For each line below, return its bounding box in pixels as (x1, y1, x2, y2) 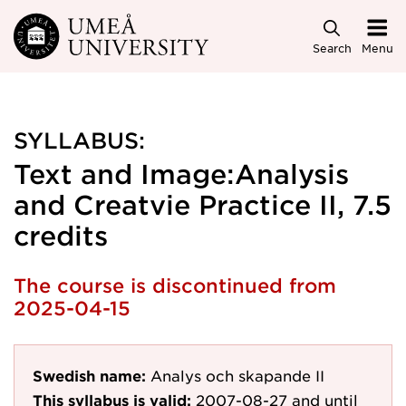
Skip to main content (3, 18, 184, 39)
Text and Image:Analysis (14, 159, 349, 188)
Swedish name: (33, 366, 146, 384)
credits (14, 220, 108, 250)
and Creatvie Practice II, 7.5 (14, 189, 391, 219)
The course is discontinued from (14, 274, 336, 296)
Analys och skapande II (150, 366, 324, 384)
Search (312, 40, 352, 55)
